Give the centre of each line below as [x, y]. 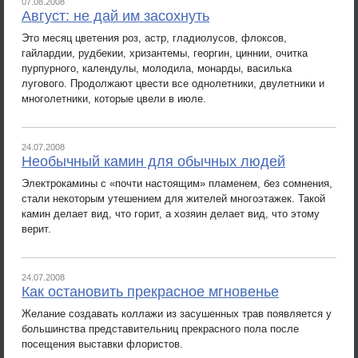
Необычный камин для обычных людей [153, 161]
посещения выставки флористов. [102, 344]
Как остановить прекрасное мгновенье [150, 292]
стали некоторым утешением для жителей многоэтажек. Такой [173, 198]
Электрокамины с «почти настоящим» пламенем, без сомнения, [177, 183]
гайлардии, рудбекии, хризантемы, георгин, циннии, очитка [165, 53]
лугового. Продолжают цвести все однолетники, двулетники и [173, 83]
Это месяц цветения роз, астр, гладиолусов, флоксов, [154, 38]
